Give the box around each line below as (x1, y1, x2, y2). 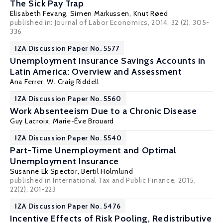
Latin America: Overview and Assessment (10, 66, 182, 77)
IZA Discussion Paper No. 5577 (15, 44, 119, 53)
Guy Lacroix (10, 116, 49, 125)
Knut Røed (133, 9, 168, 18)
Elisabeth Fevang (10, 9, 67, 18)
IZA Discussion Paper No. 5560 (15, 94, 121, 103)
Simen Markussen (70, 9, 130, 18)
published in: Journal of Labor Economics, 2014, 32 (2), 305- (10, 18, 210, 27)
